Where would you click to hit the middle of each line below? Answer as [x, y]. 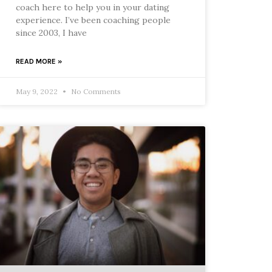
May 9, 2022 [37, 92]
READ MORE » [39, 62]
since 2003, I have [51, 33]
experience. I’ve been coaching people [93, 20]
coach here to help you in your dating [92, 8]
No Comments [95, 92]
